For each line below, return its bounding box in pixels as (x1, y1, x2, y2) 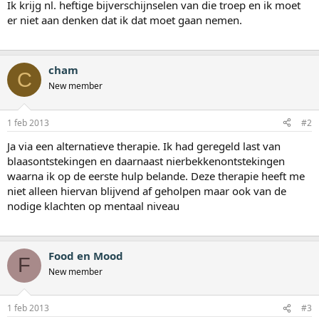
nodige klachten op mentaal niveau (7, 198, 179, 213)
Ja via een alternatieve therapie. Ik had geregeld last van (7, 138, 281, 153)
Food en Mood (48, 248, 123, 263)
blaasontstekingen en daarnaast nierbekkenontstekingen (7, 153, 285, 168)
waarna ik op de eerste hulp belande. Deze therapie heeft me (7, 168, 305, 183)
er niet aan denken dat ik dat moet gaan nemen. (7, 13, 242, 28)
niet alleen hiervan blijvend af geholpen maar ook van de (7, 183, 286, 198)
